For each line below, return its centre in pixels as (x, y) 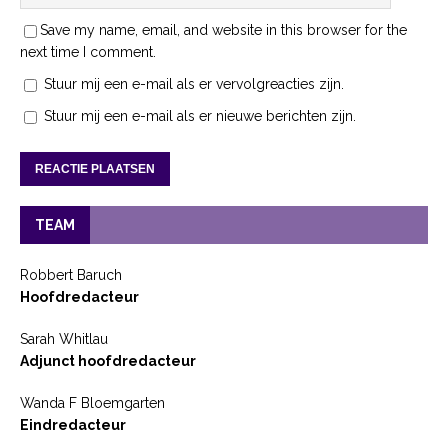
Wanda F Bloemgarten (92, 402)
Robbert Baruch (71, 274)
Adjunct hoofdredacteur (108, 360)
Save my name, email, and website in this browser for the (223, 29)
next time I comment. (88, 51)
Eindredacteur (73, 424)
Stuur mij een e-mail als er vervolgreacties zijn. (194, 83)
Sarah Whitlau (64, 338)
